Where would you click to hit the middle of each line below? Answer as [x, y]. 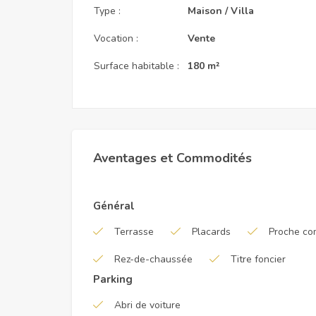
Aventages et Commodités [172, 158]
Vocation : [116, 38]
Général [114, 206]
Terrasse [134, 232]
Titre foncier [258, 259]
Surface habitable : [136, 66]
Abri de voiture [147, 305]
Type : [107, 11]
